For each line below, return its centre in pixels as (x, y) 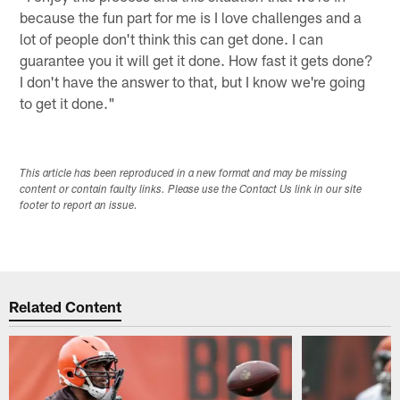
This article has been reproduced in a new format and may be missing (184, 174)
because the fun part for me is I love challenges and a (191, 17)
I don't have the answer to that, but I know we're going (193, 82)
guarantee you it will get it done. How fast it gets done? (197, 60)
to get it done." (68, 103)
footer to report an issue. (79, 206)
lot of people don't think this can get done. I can (172, 39)
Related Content (66, 307)
